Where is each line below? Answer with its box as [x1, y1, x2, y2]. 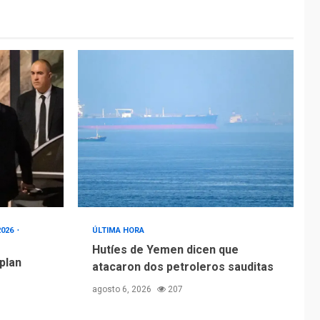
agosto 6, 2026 [91, 284, 154, 294]
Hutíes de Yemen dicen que [91, 242, 239, 256]
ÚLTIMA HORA [91, 225, 145, 235]
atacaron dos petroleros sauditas [91, 259, 274, 274]
